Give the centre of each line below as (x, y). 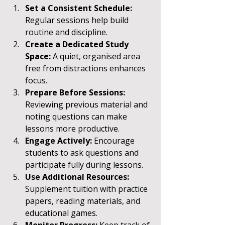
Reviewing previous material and (87, 104)
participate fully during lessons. (84, 164)
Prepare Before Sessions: (75, 92)
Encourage (114, 140)
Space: (38, 56)
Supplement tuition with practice (87, 189)
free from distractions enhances (86, 68)
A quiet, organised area (96, 56)
